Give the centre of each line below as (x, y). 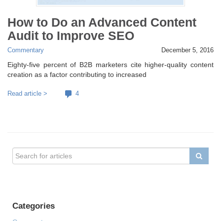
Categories (34, 206)
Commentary (26, 51)
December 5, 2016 (187, 51)
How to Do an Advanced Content (102, 22)
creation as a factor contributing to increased (77, 75)
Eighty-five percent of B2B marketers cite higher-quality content (110, 65)
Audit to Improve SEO (71, 35)
